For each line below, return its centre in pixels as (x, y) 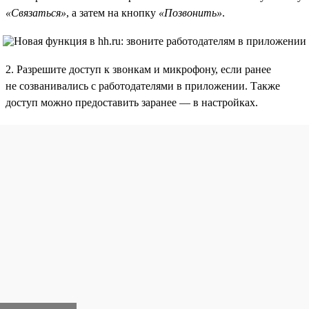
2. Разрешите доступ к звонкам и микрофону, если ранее (138, 69)
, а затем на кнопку (112, 12)
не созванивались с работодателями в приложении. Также (143, 86)
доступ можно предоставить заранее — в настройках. (132, 102)
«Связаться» (36, 12)
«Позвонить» (190, 12)
